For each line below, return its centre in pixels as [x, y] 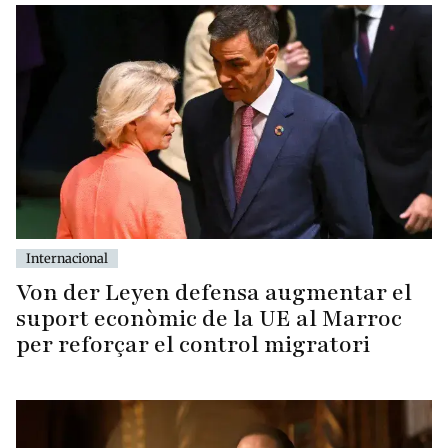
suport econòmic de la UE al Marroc [209, 318]
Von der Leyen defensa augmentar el [214, 292]
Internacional [67, 257]
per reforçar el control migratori [193, 344]
